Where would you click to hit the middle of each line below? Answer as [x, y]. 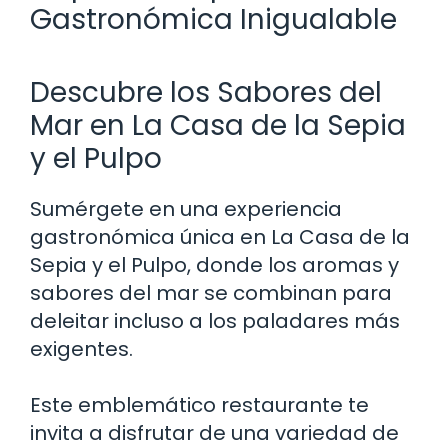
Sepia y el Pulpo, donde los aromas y [214, 264]
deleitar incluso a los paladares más [215, 320]
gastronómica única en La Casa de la [220, 236]
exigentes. [81, 348]
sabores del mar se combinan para [211, 292]
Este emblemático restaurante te [199, 404]
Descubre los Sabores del [206, 92]
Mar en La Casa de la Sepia [218, 125]
